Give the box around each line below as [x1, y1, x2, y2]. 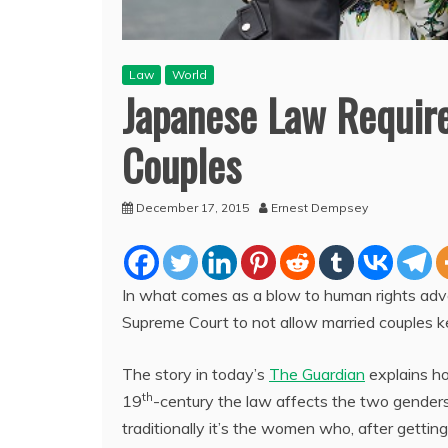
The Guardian [269, 363, 365, 384]
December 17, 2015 [136, 199, 249, 215]
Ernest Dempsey [271, 199, 368, 215]
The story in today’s [122, 363, 269, 384]
